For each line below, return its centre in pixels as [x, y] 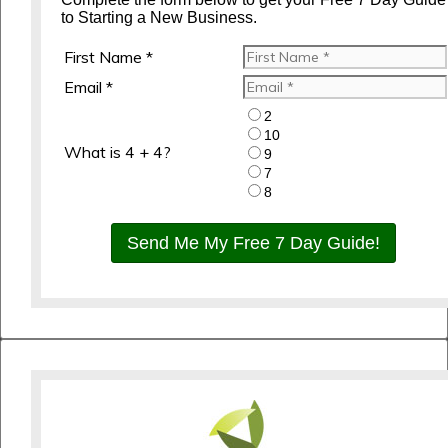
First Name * [108, 57]
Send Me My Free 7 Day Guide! [292, 242]
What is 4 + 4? [117, 152]
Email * [88, 87]
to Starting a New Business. [159, 18]
